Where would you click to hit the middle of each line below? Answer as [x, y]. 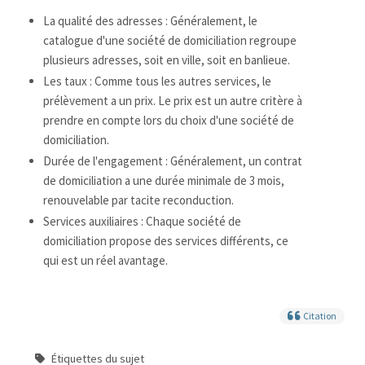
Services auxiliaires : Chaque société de [142, 221]
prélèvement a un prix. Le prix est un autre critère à [172, 101]
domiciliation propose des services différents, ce [165, 241]
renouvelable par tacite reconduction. [138, 200]
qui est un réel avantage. [105, 260]
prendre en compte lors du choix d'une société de [168, 120]
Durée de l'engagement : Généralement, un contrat [172, 161]
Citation [320, 316]
